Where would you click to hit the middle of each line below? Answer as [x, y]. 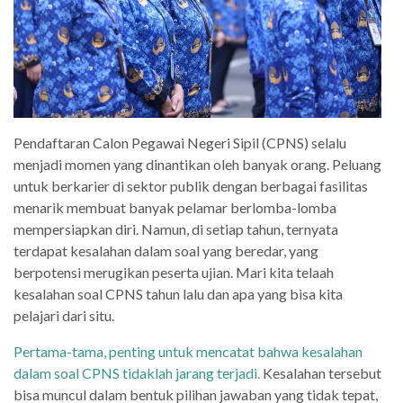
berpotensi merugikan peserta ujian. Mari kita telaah [174, 273]
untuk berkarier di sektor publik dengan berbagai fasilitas [191, 186]
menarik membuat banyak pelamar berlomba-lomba [175, 208]
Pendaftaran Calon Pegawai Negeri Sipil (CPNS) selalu [180, 143]
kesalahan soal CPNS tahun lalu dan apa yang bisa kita [178, 294]
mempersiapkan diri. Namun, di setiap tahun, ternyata [176, 229]
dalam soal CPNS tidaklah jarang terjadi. [137, 373]
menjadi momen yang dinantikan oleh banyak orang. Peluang [197, 165]
